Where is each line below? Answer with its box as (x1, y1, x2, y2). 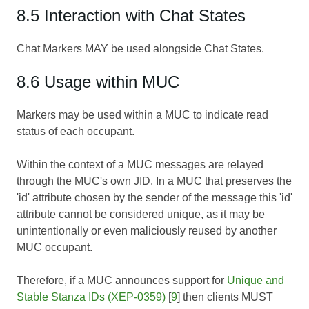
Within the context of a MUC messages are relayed (17, 158, 263, 170)
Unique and (227, 274, 284, 286)
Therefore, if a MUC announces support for (17, 274, 227, 286)
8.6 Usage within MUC (17, 72, 179, 91)
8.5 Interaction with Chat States (17, 6, 246, 25)
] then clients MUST (177, 290, 273, 303)
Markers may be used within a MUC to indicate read (17, 108, 268, 121)
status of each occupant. (17, 125, 134, 137)
